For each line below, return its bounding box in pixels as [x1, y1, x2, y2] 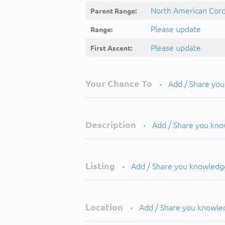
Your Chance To [85, 77, 152, 89]
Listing [85, 160, 115, 171]
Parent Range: [90, 6, 137, 15]
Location [85, 201, 123, 212]
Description [85, 119, 136, 130]
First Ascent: [90, 43, 132, 52]
